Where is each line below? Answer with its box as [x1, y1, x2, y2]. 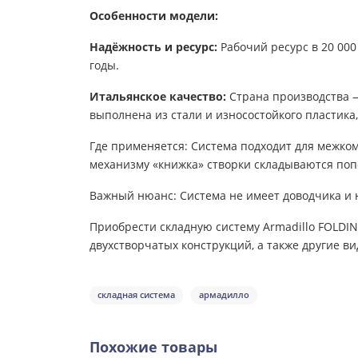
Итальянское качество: [89, 88, 226, 104]
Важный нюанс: [89, 187, 177, 203]
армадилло [199, 288, 249, 300]
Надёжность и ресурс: [89, 38, 217, 54]
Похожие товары [89, 336, 217, 356]
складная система [97, 288, 175, 300]
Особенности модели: [89, 7, 218, 23]
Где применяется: [89, 137, 188, 153]
